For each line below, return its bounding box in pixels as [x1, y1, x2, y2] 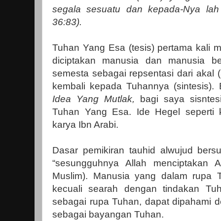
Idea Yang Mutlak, [52, 94, 140, 104]
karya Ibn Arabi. [52, 119, 118, 130]
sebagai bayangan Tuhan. [52, 209, 164, 220]
